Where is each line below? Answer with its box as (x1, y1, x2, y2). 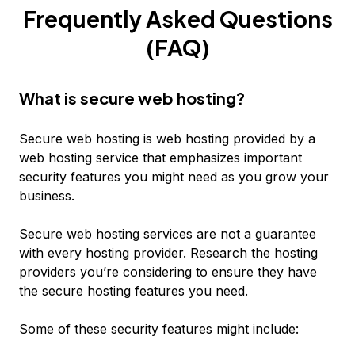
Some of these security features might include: (19, 321, 299, 337)
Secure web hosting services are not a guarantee (19, 226, 316, 242)
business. (19, 188, 74, 204)
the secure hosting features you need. (19, 283, 248, 299)
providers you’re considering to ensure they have (19, 264, 317, 280)
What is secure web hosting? (19, 88, 245, 108)
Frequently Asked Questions (22, 5, 333, 32)
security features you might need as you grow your (19, 169, 329, 185)
